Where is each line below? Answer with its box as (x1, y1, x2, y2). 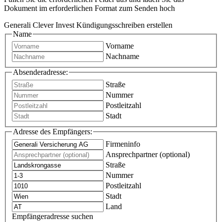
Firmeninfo (106, 139, 140, 148)
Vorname (106, 42, 134, 51)
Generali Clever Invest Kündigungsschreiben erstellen (4, 20, 172, 29)
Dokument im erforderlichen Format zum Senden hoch (4, 3, 175, 12)
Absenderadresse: (13, 68, 68, 77)
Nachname (106, 52, 139, 61)
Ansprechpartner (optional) (106, 150, 190, 159)
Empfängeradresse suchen (12, 212, 93, 221)
